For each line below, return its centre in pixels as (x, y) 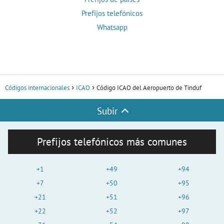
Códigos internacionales (37, 88)
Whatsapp (112, 27)
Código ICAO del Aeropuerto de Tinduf (149, 88)
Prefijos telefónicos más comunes (112, 142)
